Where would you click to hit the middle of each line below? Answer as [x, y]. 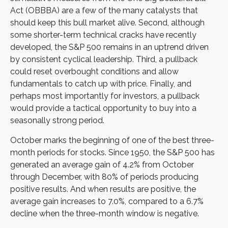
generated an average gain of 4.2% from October [102, 165]
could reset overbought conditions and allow [94, 72]
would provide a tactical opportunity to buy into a [103, 108]
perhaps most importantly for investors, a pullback [105, 96]
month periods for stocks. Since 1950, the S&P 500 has [112, 153]
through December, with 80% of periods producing [104, 177]
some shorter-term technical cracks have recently [103, 35]
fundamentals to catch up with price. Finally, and [101, 84]
